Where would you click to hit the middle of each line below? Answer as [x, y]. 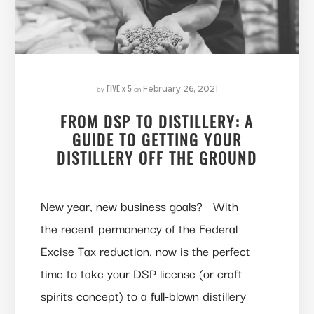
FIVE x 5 [119, 88]
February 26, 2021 [180, 89]
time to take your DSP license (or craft [141, 273]
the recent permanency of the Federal [139, 228]
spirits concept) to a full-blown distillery [143, 296]
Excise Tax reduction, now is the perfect [145, 251]
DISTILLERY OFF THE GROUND [157, 158]
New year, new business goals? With [139, 206]
